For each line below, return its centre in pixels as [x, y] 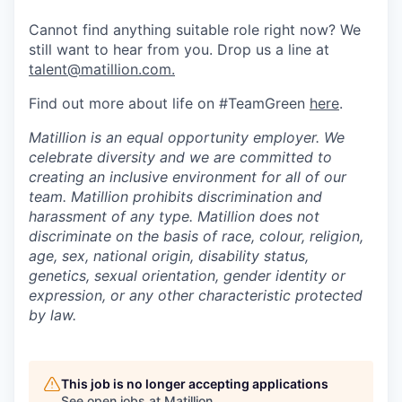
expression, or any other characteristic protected [196, 295]
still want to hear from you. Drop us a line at [179, 49]
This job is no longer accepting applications [195, 383]
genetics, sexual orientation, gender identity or [187, 275]
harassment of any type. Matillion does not [174, 216]
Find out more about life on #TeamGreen [169, 103]
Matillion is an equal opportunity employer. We [187, 137]
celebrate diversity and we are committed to [180, 157]
